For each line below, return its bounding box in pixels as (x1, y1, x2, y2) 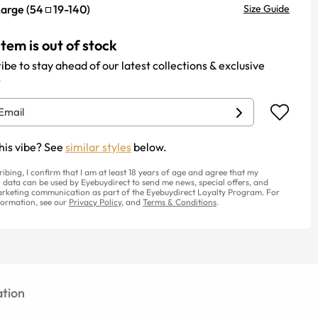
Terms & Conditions (143, 197, 216, 207)
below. (131, 140, 167, 154)
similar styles (65, 140, 131, 154)
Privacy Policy (69, 197, 121, 207)
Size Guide (243, 2, 290, 15)
